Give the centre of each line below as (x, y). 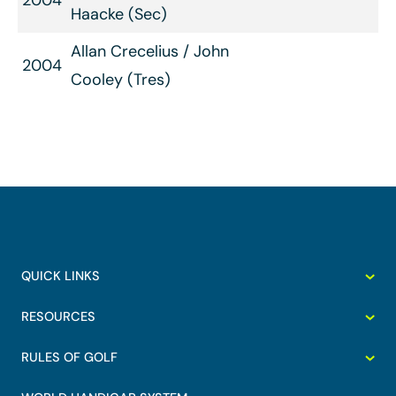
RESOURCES (58, 316)
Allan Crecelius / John (150, 51)
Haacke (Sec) (119, 14)
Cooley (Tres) (121, 80)
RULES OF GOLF (69, 357)
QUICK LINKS (61, 276)
